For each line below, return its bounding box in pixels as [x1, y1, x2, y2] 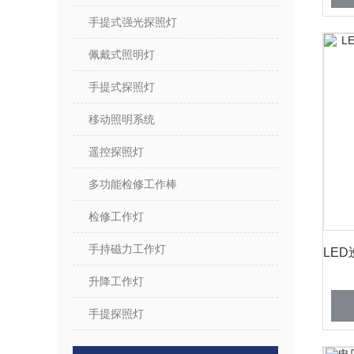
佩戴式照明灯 [88, 48, 155, 61]
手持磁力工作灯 [88, 243, 166, 255]
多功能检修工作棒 [88, 178, 177, 190]
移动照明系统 [88, 113, 155, 126]
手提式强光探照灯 [88, 16, 177, 28]
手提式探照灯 [88, 81, 155, 93]
